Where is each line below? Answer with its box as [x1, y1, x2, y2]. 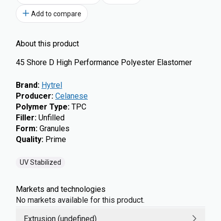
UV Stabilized [20, 158, 61, 166]
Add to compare [31, 9, 81, 18]
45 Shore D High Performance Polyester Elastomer [16, 58, 192, 67]
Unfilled [38, 113, 65, 122]
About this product [16, 39, 79, 48]
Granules [39, 124, 70, 133]
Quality [16, 135, 41, 144]
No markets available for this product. [16, 195, 145, 205]
